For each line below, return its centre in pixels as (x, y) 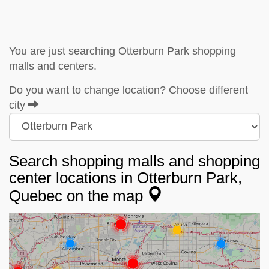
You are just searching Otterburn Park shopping (122, 51)
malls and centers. (53, 66)
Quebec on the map (78, 195)
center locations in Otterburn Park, (125, 177)
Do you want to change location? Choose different (128, 90)
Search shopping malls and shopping (134, 161)
